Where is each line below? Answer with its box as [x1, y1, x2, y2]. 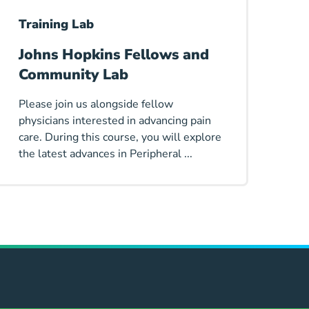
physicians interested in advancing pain [18, 113, 211, 129]
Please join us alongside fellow [18, 97, 173, 112]
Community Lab [18, 65, 128, 85]
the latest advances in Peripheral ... [18, 146, 192, 162]
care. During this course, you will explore [18, 130, 221, 146]
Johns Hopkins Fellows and [18, 45, 209, 65]
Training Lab [18, 16, 94, 33]
